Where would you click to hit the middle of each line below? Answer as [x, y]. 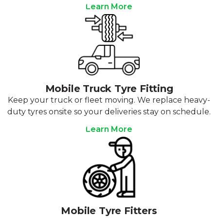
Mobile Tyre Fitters [109, 210]
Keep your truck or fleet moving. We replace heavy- [109, 100]
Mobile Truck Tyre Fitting [109, 88]
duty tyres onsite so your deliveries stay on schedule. [109, 111]
